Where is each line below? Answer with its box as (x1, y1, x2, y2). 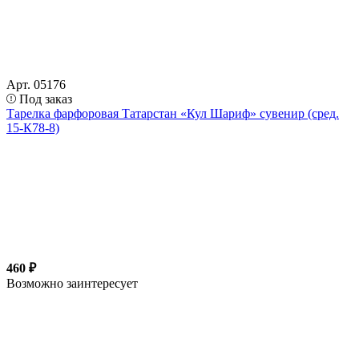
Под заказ (19, 91, 72, 106)
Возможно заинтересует (6, 276, 138, 290)
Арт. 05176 (6, 77, 66, 91)
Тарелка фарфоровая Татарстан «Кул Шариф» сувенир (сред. (6, 106, 339, 120)
